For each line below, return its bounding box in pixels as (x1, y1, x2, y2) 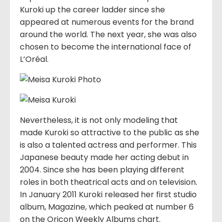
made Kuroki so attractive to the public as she (20, 127, 199, 139)
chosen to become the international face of (20, 41, 191, 53)
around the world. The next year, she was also (20, 29, 197, 41)
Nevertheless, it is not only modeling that (20, 114, 178, 126)
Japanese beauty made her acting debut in (20, 152, 189, 164)
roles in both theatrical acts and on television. (20, 176, 197, 188)
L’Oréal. (20, 54, 49, 65)
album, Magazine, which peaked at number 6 (20, 201, 194, 213)
